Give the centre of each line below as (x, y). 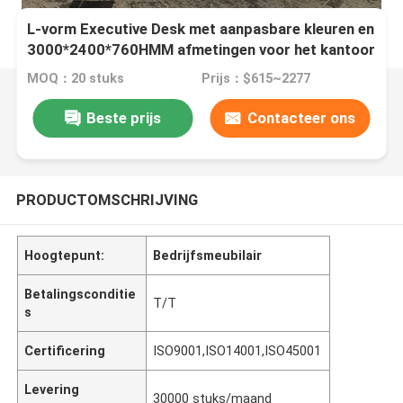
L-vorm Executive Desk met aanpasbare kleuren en (201, 29)
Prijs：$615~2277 (255, 79)
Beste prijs (123, 117)
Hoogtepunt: (65, 255)
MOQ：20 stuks (76, 79)
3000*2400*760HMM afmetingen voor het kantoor (201, 50)
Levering (52, 389)
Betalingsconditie (81, 294)
